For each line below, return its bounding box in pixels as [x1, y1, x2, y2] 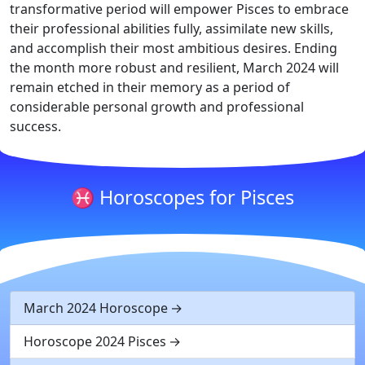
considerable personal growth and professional [10, 98, 304, 116]
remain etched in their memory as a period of [10, 78, 290, 96]
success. [10, 117, 61, 135]
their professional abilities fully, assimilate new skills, [10, 20, 333, 37]
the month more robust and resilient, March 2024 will [10, 59, 339, 77]
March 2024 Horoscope [24, 299, 168, 317]
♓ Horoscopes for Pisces [71, 184, 294, 210]
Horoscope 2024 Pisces [24, 332, 166, 350]
